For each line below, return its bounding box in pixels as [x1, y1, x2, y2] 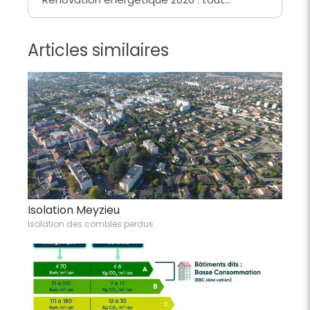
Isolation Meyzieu [28, 201, 120, 218]
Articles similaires [28, 38, 169, 62]
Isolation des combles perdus [28, 217, 154, 230]
